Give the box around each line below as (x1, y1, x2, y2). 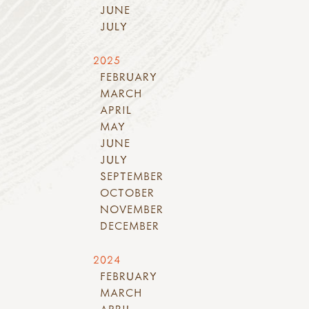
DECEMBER (100, 218, 160, 232)
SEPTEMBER (100, 168, 164, 183)
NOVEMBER (100, 201, 164, 216)
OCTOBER (100, 185, 155, 199)
